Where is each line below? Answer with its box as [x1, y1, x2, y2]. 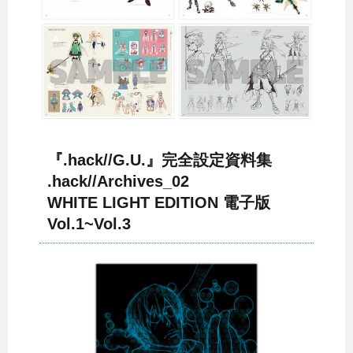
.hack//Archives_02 [47, 172, 205, 190]
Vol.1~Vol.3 [47, 214, 131, 232]
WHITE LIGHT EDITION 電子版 [47, 193, 270, 211]
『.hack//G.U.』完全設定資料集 [47, 150, 272, 169]
